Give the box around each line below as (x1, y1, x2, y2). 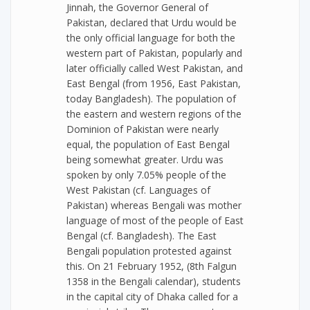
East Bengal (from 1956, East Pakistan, (66, 77, 241, 90)
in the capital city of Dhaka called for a (66, 290, 238, 303)
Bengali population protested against (66, 244, 232, 257)
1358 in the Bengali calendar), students (66, 275, 241, 288)
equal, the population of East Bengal (66, 138, 230, 151)
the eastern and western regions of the (66, 107, 241, 120)
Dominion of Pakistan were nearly (66, 122, 219, 136)
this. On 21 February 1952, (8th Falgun (66, 259, 237, 273)
